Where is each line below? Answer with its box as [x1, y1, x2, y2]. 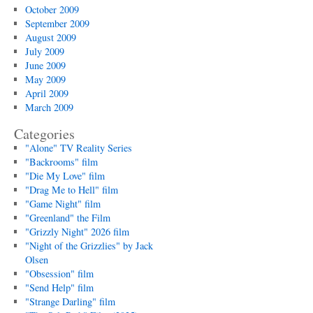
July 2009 [24, 45, 64, 58]
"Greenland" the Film [24, 211, 110, 224]
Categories [14, 124, 75, 143]
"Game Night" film [24, 197, 101, 210]
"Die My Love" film [24, 169, 105, 182]
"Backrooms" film [24, 155, 98, 168]
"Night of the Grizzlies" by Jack [24, 239, 153, 252]
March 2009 [24, 101, 73, 114]
